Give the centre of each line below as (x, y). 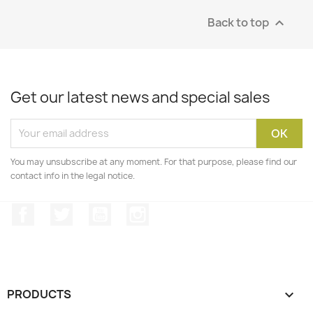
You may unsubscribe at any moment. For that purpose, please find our (154, 161)
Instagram (177, 210)
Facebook (60, 210)
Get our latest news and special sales (140, 97)
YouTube (134, 210)
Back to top (239, 22)
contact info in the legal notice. (73, 175)
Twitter (92, 210)
